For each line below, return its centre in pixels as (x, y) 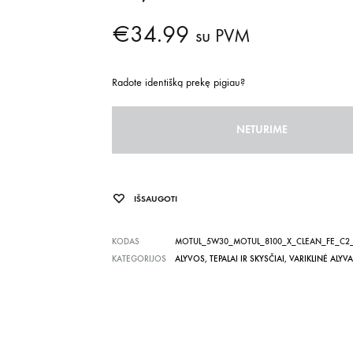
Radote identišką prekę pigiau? (178, 82)
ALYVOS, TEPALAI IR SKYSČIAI (229, 259)
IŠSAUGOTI (155, 199)
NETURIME (262, 130)
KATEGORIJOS (139, 259)
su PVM (223, 35)
